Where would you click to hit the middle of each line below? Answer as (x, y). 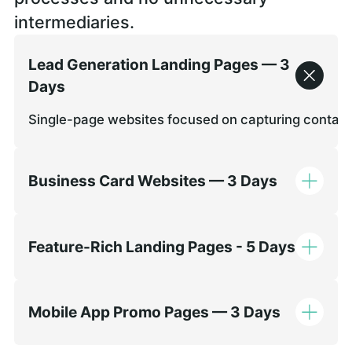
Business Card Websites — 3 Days (152, 181)
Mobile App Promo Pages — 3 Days (154, 312)
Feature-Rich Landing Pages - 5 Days (161, 246)
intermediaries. (74, 22)
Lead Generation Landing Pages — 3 (159, 64)
